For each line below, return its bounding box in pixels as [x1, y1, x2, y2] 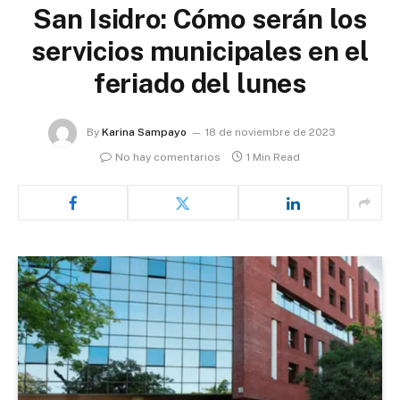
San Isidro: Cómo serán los [33, 3, 367, 36]
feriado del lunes [93, 67, 307, 100]
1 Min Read [246, 151, 300, 164]
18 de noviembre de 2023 [205, 126, 336, 139]
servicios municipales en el [31, 35, 369, 68]
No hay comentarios [115, 151, 221, 164]
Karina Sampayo [102, 126, 187, 139]
